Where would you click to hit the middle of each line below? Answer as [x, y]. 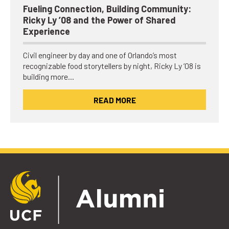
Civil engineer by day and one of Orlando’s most [100, 55]
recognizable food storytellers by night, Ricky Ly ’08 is [112, 66]
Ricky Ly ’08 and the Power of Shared [99, 20]
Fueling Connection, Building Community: [107, 9]
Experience [47, 31]
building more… [49, 77]
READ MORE [114, 100]
